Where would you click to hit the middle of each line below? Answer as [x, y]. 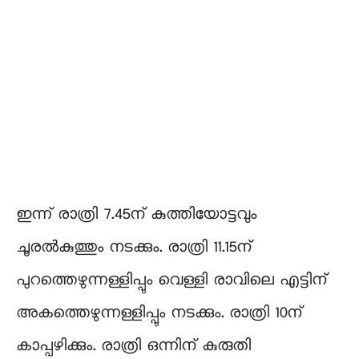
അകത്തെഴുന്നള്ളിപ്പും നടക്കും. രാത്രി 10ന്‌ [159, 314]
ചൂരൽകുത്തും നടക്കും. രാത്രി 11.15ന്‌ [134, 248]
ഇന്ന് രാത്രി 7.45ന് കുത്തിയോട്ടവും [136, 215]
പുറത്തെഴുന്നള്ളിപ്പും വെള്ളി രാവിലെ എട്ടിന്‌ [171, 281]
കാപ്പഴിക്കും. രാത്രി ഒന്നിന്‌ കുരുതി [133, 347]
